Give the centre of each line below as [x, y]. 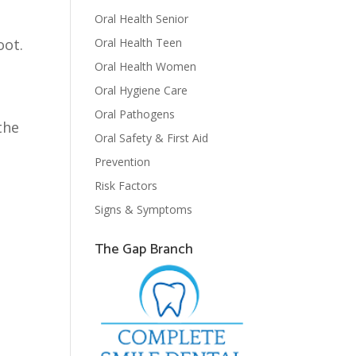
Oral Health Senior [142, 19]
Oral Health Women [146, 66]
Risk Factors [126, 186]
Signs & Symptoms [144, 209]
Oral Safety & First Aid [152, 138]
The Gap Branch [144, 250]
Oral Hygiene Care [141, 90]
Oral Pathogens [135, 114]
